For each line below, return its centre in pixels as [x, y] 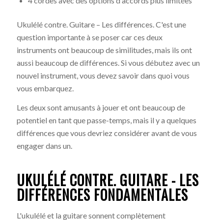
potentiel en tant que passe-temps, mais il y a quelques [106, 120]
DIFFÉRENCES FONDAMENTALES [102, 195]
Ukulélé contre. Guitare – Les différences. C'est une [101, 24]
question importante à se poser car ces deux [89, 37]
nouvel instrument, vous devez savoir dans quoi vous [103, 75]
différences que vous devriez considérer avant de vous [107, 133]
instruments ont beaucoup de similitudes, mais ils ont [104, 50]
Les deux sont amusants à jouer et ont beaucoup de [101, 108]
